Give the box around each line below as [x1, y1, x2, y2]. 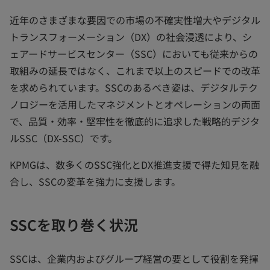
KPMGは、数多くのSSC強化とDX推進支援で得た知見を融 [10, 157, 259, 172]
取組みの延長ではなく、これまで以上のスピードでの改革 [10, 63, 260, 78]
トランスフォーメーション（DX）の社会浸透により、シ [10, 30, 252, 44]
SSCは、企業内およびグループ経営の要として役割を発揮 [10, 251, 259, 266]
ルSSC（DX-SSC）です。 [10, 131, 118, 145]
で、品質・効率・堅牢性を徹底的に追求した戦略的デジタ [10, 114, 260, 128]
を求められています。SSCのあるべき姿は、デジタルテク [10, 80, 258, 95]
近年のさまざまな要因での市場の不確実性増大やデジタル [10, 13, 260, 27]
